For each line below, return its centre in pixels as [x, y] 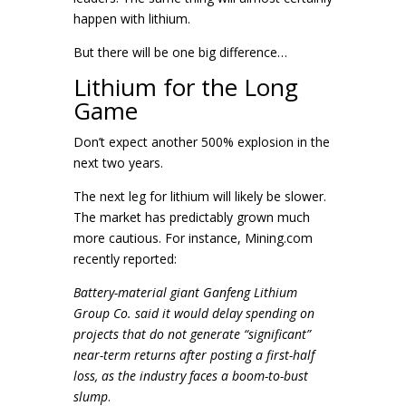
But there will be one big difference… [180, 52]
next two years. [118, 163]
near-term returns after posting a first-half [193, 355]
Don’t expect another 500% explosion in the [201, 142]
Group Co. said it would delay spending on [193, 313]
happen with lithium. [133, 19]
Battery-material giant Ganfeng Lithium [185, 292]
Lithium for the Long [185, 87]
